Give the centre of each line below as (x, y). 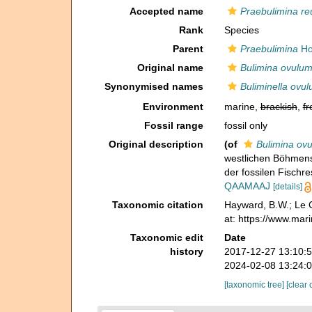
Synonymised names (154, 86)
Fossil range (173, 125)
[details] (287, 187)
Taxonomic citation (157, 205)
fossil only (245, 125)
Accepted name (166, 11)
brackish (279, 107)
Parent (188, 49)
